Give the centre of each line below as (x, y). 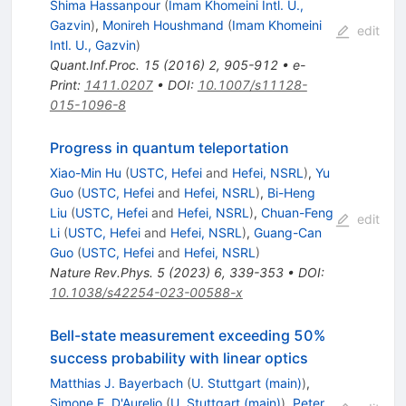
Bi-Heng (291, 192)
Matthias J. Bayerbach (116, 382)
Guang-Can (287, 232)
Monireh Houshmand (163, 24)
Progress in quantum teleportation (169, 147)
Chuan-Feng (297, 212)
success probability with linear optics (179, 358)
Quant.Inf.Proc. (94, 64)
